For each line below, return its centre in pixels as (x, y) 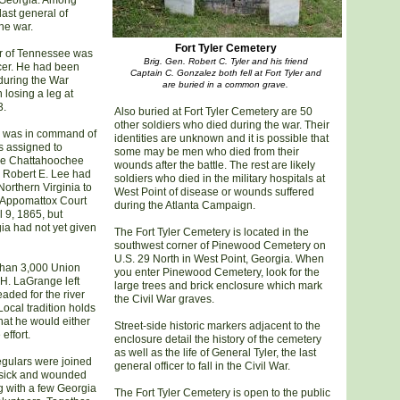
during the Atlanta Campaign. (184, 205)
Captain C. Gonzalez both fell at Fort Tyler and (225, 73)
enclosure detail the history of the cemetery (217, 339)
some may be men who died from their (206, 152)
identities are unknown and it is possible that (221, 138)
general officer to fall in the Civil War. (202, 366)
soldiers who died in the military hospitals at (219, 179)
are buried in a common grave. (225, 84)
